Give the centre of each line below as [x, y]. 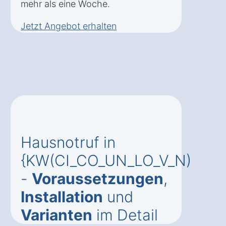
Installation [62, 197]
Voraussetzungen [98, 179]
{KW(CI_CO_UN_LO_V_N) [106, 161]
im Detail [125, 215]
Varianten [56, 215]
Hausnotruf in [68, 143]
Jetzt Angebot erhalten [69, 26]
